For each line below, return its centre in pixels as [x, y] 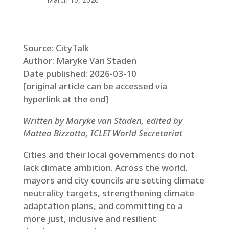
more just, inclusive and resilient [89, 219]
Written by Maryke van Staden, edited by [102, 120]
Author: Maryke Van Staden [79, 61]
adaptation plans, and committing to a [103, 206]
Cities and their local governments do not [109, 155]
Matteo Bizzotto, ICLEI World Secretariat [102, 133]
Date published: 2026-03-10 [79, 73]
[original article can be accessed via [95, 86]
